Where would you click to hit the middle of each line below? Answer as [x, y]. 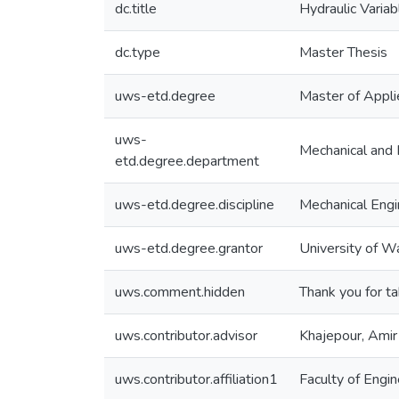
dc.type [138, 53]
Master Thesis [343, 53]
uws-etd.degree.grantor [189, 248]
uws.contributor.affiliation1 [196, 379]
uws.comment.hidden [180, 292]
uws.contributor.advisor [186, 336]
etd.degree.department [187, 161]
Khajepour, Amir [348, 336]
